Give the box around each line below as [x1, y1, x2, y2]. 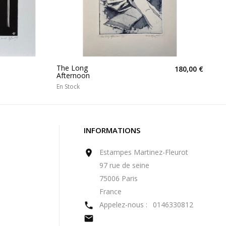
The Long [56, 63, 88, 73]
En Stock [56, 82, 80, 91]
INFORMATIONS [84, 125, 140, 135]
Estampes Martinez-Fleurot [99, 147, 188, 157]
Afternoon [56, 70, 90, 80]
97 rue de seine [99, 160, 149, 170]
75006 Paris [99, 173, 138, 183]
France [99, 186, 122, 196]
